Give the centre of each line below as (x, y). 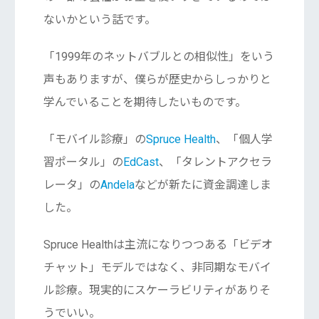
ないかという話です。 (99, 20)
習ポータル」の (83, 162)
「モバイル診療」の (94, 140)
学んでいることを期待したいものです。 (145, 103)
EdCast (141, 162)
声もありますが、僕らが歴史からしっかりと (157, 80)
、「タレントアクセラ (215, 162)
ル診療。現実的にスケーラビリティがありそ (157, 291)
